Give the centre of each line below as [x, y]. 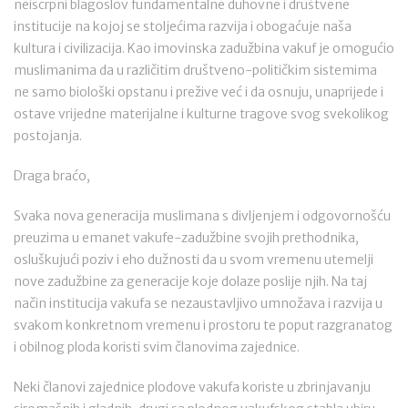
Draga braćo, [52, 176]
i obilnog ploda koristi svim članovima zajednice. [157, 347]
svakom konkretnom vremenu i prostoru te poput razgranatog [203, 325]
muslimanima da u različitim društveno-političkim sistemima [195, 70]
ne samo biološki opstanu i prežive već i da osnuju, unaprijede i [199, 92]
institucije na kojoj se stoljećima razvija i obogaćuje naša [183, 26]
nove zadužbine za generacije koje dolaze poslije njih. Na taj [190, 281]
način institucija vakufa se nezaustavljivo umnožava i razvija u [198, 303]
